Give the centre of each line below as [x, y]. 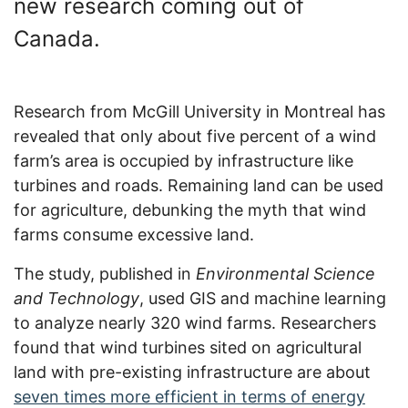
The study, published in [105, 274]
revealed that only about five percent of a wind [195, 137]
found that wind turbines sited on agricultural [188, 348]
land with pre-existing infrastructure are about [192, 372]
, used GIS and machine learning [263, 299]
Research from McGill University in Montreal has [199, 112]
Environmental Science [286, 274]
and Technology [76, 299]
